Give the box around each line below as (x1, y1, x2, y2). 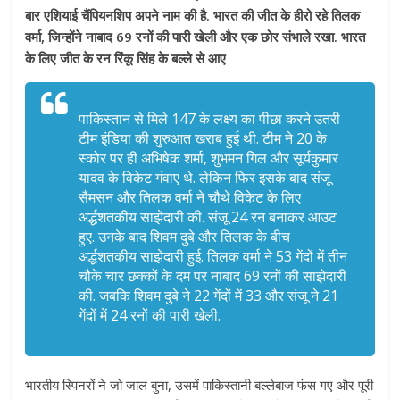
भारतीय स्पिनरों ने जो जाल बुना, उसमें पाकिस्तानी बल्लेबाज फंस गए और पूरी (25, 375, 374, 394)
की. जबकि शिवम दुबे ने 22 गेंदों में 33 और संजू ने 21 (79, 285, 339, 305)
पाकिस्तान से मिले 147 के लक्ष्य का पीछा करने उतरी (79, 108, 341, 129)
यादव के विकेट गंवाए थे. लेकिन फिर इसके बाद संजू (79, 167, 331, 187)
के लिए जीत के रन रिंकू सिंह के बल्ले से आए (25, 48, 227, 67)
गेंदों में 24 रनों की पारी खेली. (79, 304, 221, 325)
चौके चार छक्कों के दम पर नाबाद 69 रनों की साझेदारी (79, 265, 347, 286)
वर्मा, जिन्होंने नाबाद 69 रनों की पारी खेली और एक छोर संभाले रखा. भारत (25, 27, 366, 46)
